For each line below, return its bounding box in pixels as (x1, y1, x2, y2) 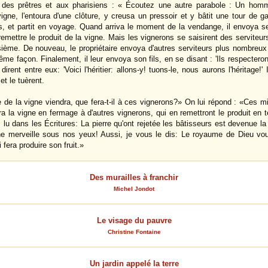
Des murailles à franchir (90, 173, 178, 182)
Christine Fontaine (107, 229, 161, 235)
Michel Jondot (114, 185, 154, 192)
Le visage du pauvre (96, 216, 172, 225)
